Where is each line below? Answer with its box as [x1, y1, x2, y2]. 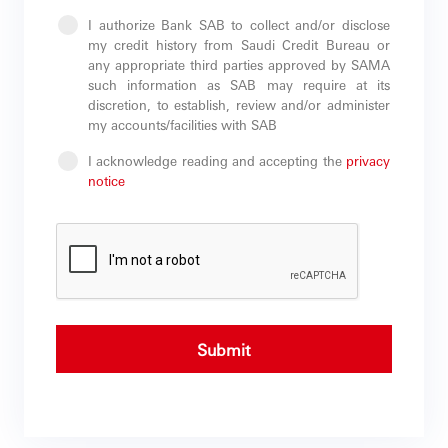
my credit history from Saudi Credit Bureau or [88, 35, 390, 53]
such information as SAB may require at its [88, 75, 390, 93]
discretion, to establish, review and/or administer [88, 95, 390, 113]
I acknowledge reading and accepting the [88, 151, 346, 169]
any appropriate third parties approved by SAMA [88, 55, 390, 73]
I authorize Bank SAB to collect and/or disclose [88, 15, 390, 33]
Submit [197, 338, 251, 360]
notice [88, 171, 125, 189]
